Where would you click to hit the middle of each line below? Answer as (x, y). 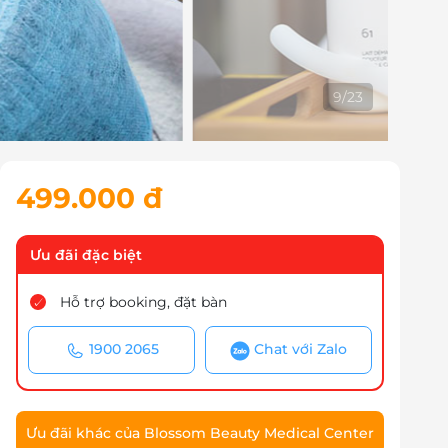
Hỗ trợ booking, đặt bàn (143, 302)
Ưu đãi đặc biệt (86, 255)
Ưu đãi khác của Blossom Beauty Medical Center (200, 432)
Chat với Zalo (300, 349)
